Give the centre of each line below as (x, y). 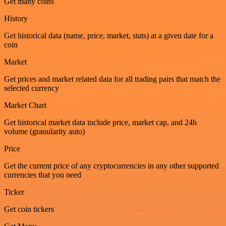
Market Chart (25, 105)
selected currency (32, 88)
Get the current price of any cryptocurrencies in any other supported (111, 166)
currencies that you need (43, 175)
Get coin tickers (29, 209)
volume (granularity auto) (44, 132)
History (16, 19)
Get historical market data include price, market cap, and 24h (100, 123)
